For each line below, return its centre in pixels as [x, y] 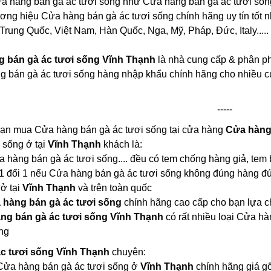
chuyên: [129, 252]
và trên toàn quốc [113, 188]
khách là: [121, 144]
